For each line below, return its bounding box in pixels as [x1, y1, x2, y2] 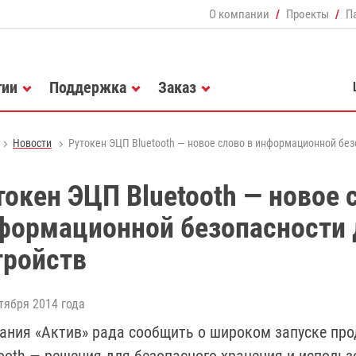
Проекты [286, 6, 329, 21]
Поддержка [49, 77, 126, 97]
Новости [13, 137, 52, 149]
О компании [209, 6, 269, 21]
